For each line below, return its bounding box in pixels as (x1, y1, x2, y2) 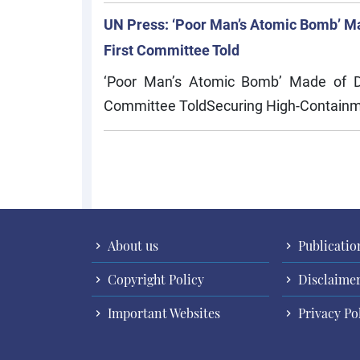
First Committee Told (104, 40, 239, 59)
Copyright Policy (104, 271, 204, 288)
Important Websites (104, 305, 220, 321)
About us (104, 237, 158, 254)
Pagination (103, 153, 173, 173)
